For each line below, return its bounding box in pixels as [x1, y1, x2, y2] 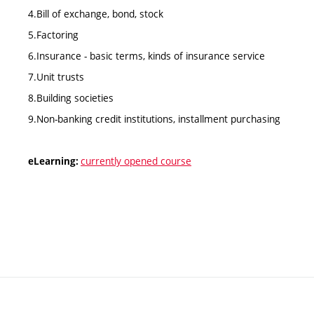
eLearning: [28, 154, 81, 168]
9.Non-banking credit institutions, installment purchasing [28, 111, 280, 125]
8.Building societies [28, 90, 114, 104]
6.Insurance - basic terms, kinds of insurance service [28, 48, 265, 62]
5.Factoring [28, 27, 78, 41]
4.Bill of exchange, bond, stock [28, 6, 163, 20]
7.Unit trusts [28, 69, 84, 83]
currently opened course [81, 153, 191, 168]
